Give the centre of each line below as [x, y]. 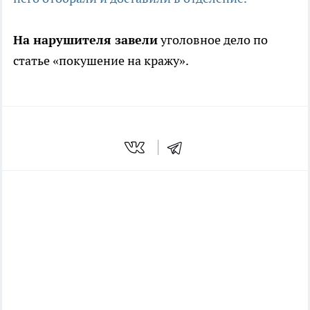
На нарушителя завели [85, 40]
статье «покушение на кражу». [101, 61]
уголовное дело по [213, 40]
